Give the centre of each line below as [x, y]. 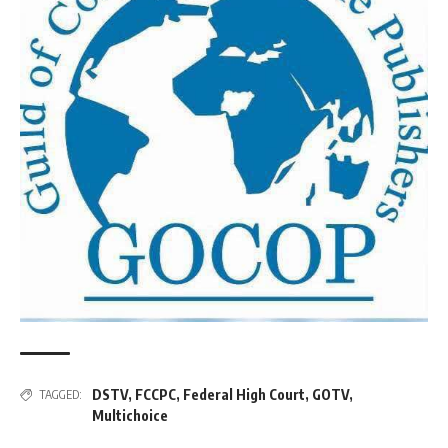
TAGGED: [60, 395]
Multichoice [130, 416]
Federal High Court [244, 395]
